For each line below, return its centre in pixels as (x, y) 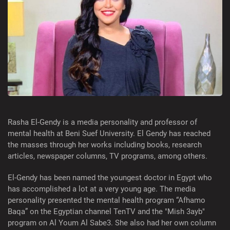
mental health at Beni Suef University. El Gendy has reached (109, 134)
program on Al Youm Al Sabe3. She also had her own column (112, 223)
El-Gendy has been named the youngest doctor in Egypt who (110, 178)
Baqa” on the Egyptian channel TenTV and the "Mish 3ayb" (106, 212)
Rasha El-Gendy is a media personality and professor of (102, 122)
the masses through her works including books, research (105, 145)
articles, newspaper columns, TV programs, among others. (108, 156)
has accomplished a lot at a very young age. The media (102, 189)
